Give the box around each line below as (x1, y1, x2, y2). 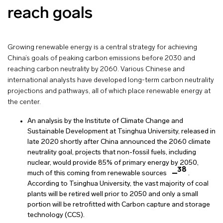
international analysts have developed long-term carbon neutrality (7, 76, 214, 84)
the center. (7, 98, 41, 106)
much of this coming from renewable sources (27, 169, 168, 177)
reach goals (7, 5, 93, 22)
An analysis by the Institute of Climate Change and (27, 117, 183, 125)
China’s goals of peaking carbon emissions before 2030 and (7, 54, 195, 62)
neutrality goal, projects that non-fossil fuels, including (27, 148, 196, 156)
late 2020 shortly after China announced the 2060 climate (27, 138, 211, 146)
